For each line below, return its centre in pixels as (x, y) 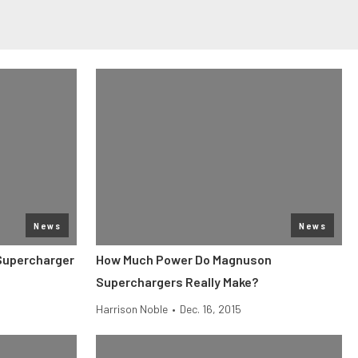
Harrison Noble (132, 309)
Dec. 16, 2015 (211, 309)
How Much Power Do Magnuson (184, 259)
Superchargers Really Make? (177, 282)
